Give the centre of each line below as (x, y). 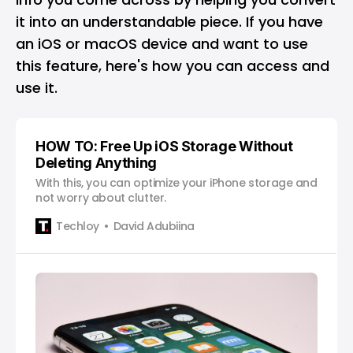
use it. (37, 88)
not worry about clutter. (101, 198)
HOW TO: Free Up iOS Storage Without (164, 146)
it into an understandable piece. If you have (169, 22)
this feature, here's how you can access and (173, 66)
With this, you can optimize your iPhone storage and (176, 183)
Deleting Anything (96, 163)
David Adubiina (154, 226)
